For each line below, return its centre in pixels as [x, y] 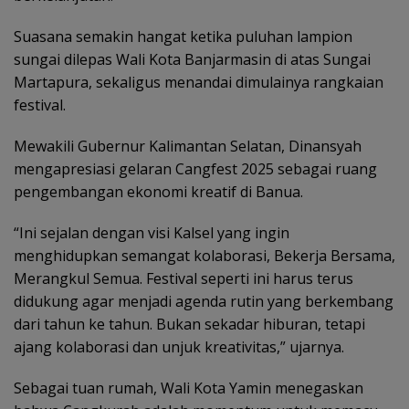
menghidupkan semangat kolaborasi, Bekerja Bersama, [204, 255]
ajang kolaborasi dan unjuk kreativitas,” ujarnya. [179, 346]
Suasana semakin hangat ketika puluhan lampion [183, 36]
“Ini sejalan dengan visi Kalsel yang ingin [152, 232]
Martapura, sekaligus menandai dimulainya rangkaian [199, 82]
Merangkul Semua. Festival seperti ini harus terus [184, 278]
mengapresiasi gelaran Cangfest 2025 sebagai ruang [195, 168]
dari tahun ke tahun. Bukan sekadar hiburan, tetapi [189, 324]
